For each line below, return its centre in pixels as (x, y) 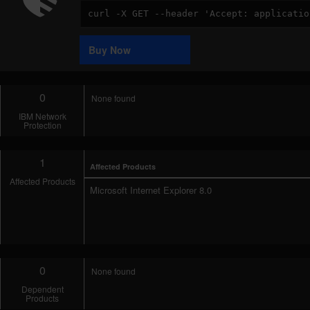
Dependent (42, 289)
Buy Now (110, 50)
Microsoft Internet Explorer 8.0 (151, 190)
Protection (42, 125)
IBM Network (42, 116)
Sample (96, 36)
